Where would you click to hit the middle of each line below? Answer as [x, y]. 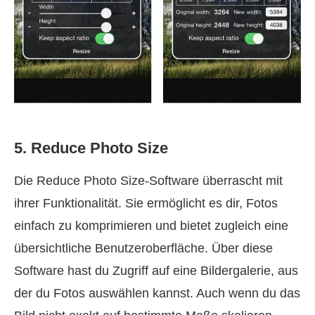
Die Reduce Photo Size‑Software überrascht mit [148, 180]
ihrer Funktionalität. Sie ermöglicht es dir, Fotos [146, 203]
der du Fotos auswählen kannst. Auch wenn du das [157, 293]
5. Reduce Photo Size [91, 148]
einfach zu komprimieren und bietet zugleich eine [151, 225]
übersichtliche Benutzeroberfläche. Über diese [143, 248]
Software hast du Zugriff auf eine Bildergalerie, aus [156, 270]
